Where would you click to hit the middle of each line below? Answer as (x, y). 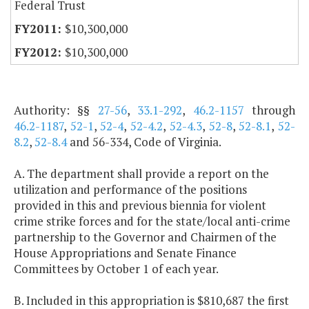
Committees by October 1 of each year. (116, 269)
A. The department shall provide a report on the (141, 174)
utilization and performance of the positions (130, 190)
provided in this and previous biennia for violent (140, 206)
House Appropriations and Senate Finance (125, 253)
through (270, 110)
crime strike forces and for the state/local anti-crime (152, 221)
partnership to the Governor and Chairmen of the (145, 237)
